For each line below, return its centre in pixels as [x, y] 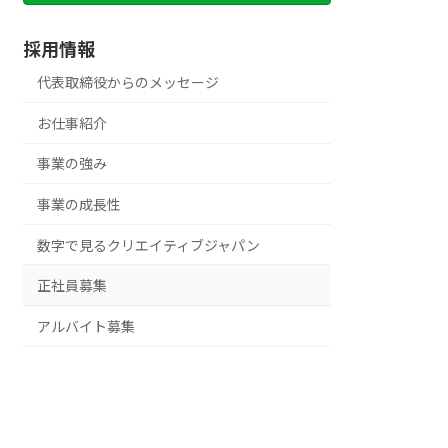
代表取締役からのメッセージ [128, 83]
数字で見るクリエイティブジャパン [157, 245]
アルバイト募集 [86, 326]
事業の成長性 [79, 204]
